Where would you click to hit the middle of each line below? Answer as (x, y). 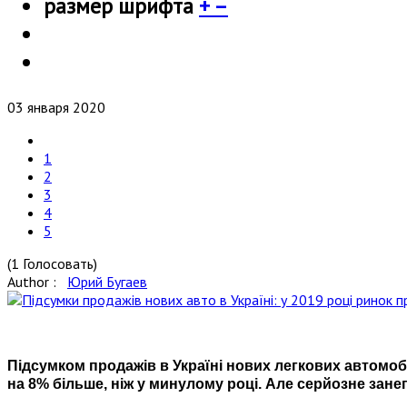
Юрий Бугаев (107, 281)
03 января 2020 (56, 107)
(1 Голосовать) (52, 263)
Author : (37, 281)
